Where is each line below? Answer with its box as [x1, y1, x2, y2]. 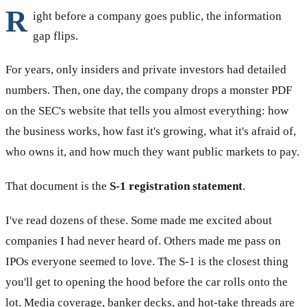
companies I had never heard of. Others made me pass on [5, 234, 281, 247]
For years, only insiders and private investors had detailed [5, 62, 286, 76]
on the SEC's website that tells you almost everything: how [5, 103, 288, 117]
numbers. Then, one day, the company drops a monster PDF [5, 83, 292, 97]
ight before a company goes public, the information [33, 9, 282, 23]
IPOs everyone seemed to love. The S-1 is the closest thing [5, 254, 288, 268]
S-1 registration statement [110, 179, 243, 193]
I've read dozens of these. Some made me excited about [5, 213, 272, 227]
